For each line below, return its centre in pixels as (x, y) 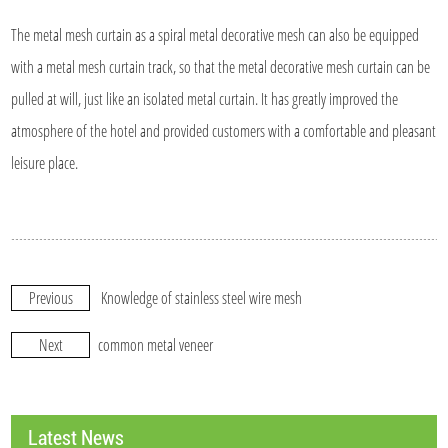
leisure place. (45, 163)
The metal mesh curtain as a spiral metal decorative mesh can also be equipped (215, 35)
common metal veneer (156, 345)
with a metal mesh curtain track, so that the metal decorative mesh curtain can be (221, 67)
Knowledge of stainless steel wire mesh (202, 298)
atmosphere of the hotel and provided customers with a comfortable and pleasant (224, 131)
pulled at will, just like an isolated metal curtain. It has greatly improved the (205, 99)
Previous (50, 298)
